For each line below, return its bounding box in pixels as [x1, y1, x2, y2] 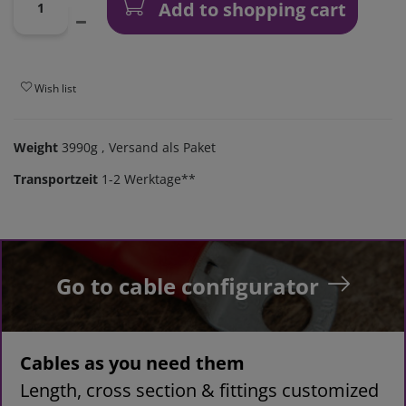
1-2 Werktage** [101, 170, 196, 188]
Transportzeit [14, 170, 98, 188]
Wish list [34, 80, 76, 96]
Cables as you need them [20, 351, 245, 376]
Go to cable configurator [56, 271, 319, 302]
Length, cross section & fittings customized [20, 378, 379, 403]
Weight [14, 139, 62, 157]
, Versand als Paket [98, 139, 216, 157]
